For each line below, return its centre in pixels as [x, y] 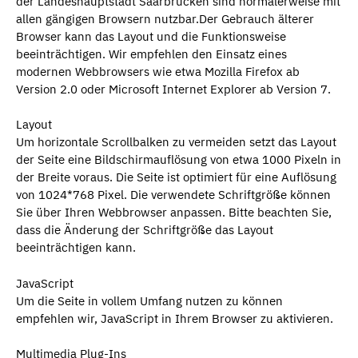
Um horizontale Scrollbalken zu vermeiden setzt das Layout [176, 142]
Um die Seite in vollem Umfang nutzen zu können [149, 300]
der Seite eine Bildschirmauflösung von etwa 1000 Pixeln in [179, 159]
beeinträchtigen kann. [76, 247]
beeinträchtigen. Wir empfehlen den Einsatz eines [151, 54]
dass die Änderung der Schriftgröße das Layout [145, 230]
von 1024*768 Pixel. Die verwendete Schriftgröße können [173, 195]
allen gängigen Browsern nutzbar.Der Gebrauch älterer [165, 18]
